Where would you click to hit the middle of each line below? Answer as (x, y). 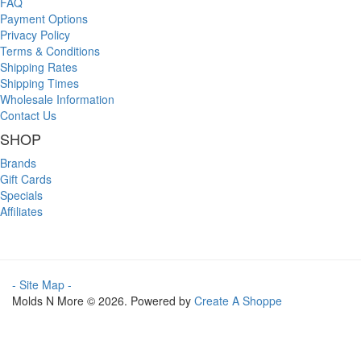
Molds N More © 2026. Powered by (103, 301)
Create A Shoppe (238, 301)
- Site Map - (42, 284)
